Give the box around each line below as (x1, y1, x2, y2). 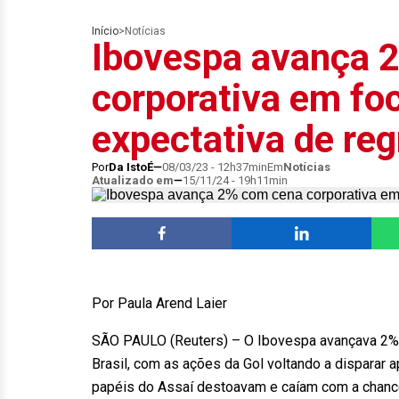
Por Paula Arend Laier (92, 295, 227, 312)
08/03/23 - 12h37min (162, 160, 267, 174)
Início (92, 25, 118, 37)
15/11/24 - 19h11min (183, 174, 288, 187)
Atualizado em (92, 174, 174, 187)
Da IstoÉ (109, 160, 153, 174)
